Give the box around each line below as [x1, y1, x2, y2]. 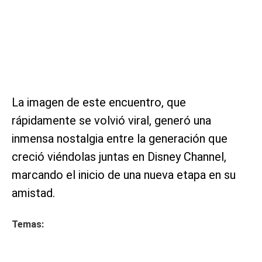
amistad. [12, 185, 55, 200]
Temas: [12, 218, 44, 230]
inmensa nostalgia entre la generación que [12, 131, 227, 146]
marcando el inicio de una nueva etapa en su [12, 167, 236, 182]
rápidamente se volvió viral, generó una [12, 113, 211, 127]
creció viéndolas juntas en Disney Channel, [12, 149, 226, 164]
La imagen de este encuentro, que [12, 95, 186, 109]
